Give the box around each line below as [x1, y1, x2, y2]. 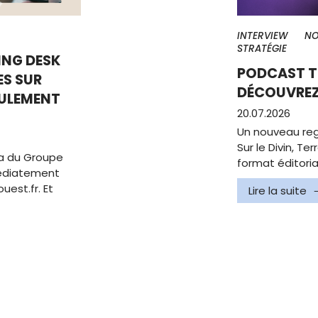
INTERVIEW [237, 29, 287, 43]
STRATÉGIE [237, 42, 287, 55]
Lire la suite [248, 183, 307, 198]
